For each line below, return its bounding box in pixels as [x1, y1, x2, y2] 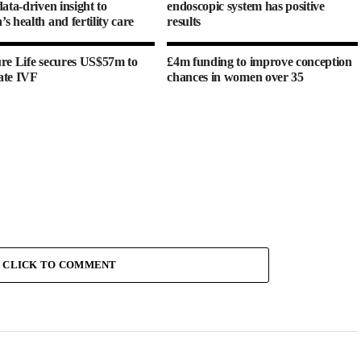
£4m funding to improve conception [167, 55, 352, 69]
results [167, 15, 201, 29]
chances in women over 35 [167, 70, 304, 85]
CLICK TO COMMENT [2, 259, 117, 272]
